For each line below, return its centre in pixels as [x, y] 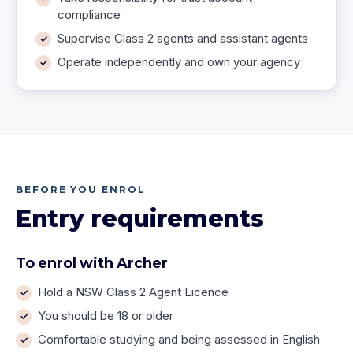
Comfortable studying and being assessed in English [179, 339]
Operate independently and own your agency [179, 62]
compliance [89, 15]
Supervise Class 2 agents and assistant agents [183, 38]
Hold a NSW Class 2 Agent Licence [133, 292]
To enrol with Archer [92, 263]
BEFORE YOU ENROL [81, 190]
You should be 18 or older [106, 316]
